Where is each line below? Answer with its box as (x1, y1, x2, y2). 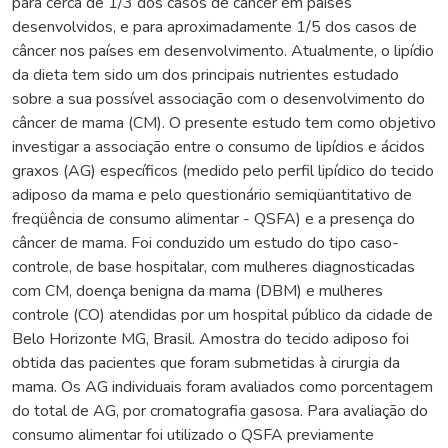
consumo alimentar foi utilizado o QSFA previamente (12, 423, 374, 446)
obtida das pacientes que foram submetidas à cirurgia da (12, 351, 400, 374)
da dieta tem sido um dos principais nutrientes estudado (12, 63, 399, 86)
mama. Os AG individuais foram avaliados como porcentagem (12, 375, 433, 398)
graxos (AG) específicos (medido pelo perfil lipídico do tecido (12, 159, 434, 182)
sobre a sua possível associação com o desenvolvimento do (12, 87, 425, 110)
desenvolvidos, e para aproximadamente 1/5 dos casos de (12, 15, 417, 38)
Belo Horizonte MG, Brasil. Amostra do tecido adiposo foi (12, 327, 409, 350)
